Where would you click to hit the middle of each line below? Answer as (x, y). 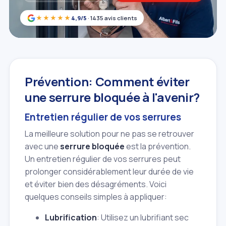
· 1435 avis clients (112, 18)
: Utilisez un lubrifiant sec (143, 217)
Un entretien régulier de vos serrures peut (103, 159)
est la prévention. (158, 146)
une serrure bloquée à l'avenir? (112, 97)
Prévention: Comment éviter (107, 82)
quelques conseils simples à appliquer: (96, 196)
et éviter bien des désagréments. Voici (96, 184)
